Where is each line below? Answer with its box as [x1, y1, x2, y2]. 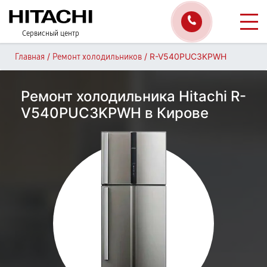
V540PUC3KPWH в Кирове [21, 104, 209, 122]
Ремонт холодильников [52, 52, 142, 62]
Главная [15, 52, 45, 62]
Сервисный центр [22, 29, 79, 38]
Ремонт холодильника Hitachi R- [21, 88, 246, 105]
